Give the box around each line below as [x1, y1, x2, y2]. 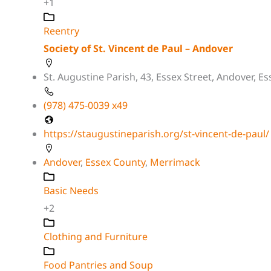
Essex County [85, 155, 145, 169]
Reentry [44, 24, 79, 38]
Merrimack [150, 155, 200, 169]
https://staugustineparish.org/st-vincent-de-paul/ [44, 126, 269, 140]
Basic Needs [44, 183, 99, 197]
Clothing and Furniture [44, 229, 148, 243]
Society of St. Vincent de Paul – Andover [44, 41, 233, 55]
